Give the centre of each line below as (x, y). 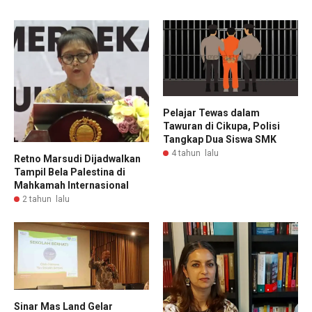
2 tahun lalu (46, 199)
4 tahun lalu (195, 153)
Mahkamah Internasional (71, 185)
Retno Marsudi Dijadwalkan (77, 158)
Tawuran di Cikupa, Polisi (221, 126)
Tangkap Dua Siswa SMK (220, 139)
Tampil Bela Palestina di (70, 172)
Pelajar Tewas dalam (211, 112)
